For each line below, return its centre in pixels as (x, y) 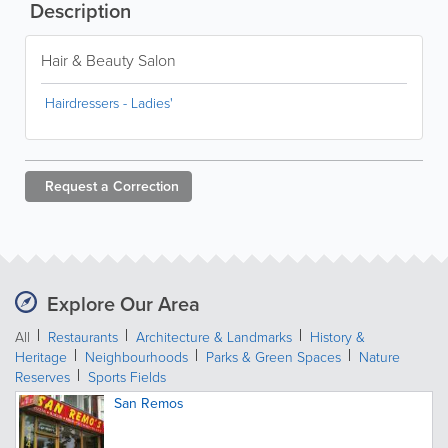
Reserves (42, 377)
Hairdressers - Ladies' (109, 103)
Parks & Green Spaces (273, 357)
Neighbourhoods (136, 357)
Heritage (41, 357)
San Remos (149, 403)
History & (337, 337)
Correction (146, 186)
